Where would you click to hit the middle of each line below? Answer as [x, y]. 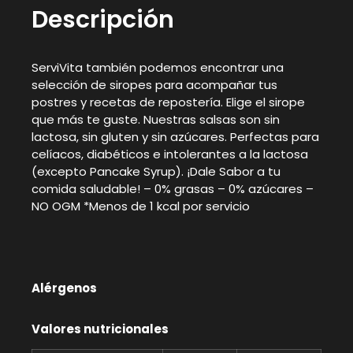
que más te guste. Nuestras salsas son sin [156, 119]
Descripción [103, 19]
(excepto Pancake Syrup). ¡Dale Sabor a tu [156, 171]
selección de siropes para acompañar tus [154, 84]
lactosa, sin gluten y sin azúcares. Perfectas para [175, 136]
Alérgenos [64, 288]
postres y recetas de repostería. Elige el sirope [168, 102]
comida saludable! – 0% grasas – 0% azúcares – [173, 188]
